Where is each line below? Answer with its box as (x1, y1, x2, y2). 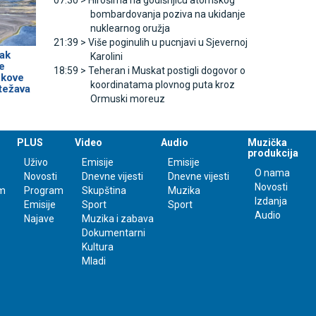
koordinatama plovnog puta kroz (90, 79, 235, 91)
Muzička (248, 137, 288, 149)
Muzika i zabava (81, 213, 154, 225)
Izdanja (255, 195, 288, 207)
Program (23, 185, 63, 197)
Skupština (81, 185, 126, 197)
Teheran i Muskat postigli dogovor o (87, 65, 245, 77)
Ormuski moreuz (90, 93, 165, 105)
